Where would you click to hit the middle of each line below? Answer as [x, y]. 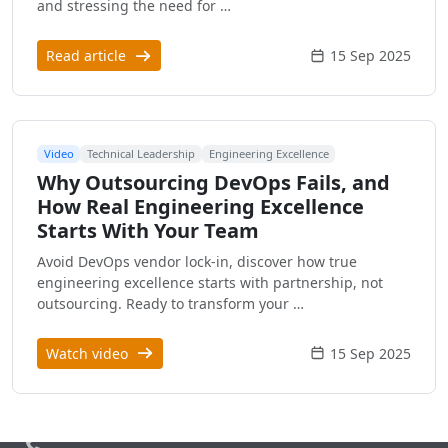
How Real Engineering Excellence [200, 206]
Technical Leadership [141, 154]
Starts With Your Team [148, 230]
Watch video [89, 353]
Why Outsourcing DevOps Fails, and [213, 182]
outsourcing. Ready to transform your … [170, 303]
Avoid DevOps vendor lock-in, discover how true [197, 261]
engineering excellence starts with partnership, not [210, 282]
